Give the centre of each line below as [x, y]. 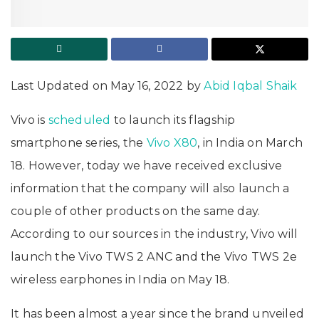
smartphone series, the [79, 142]
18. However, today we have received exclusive [147, 165]
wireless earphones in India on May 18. [120, 279]
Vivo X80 [172, 142]
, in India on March [250, 142]
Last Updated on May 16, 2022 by [108, 85]
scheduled [79, 120]
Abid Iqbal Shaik [251, 85]
